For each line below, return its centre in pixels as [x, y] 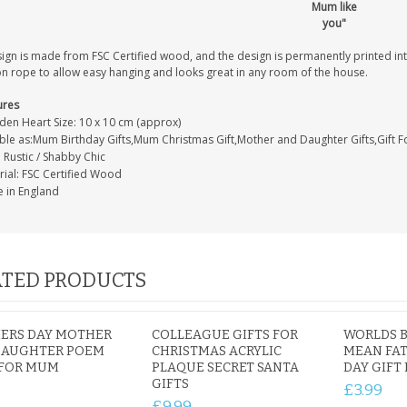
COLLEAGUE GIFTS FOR [225, 335]
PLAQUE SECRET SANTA [226, 367]
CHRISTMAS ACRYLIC [217, 351]
